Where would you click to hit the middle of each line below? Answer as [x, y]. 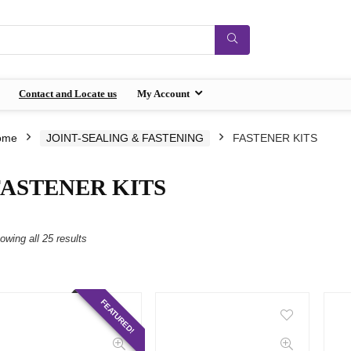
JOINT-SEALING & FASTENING [125, 138]
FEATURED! [118, 316]
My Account [163, 94]
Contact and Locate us [68, 94]
